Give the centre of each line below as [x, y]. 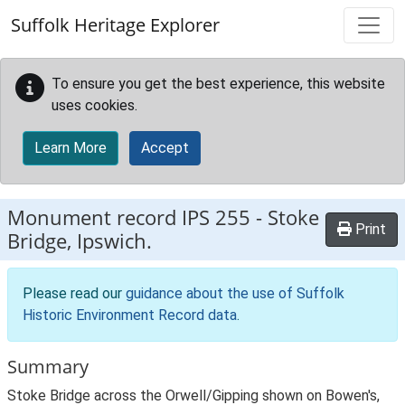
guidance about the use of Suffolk [235, 293]
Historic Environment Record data [130, 315]
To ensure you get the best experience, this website [218, 84]
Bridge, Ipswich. [80, 241]
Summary [48, 367]
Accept [165, 148]
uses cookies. [94, 105]
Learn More [71, 148]
